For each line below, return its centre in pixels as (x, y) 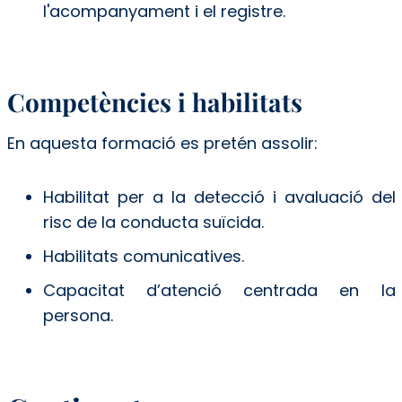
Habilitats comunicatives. (143, 256)
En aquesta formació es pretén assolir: (164, 143)
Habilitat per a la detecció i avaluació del (219, 197)
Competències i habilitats (157, 101)
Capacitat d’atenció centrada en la (219, 290)
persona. (78, 315)
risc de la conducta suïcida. (155, 222)
